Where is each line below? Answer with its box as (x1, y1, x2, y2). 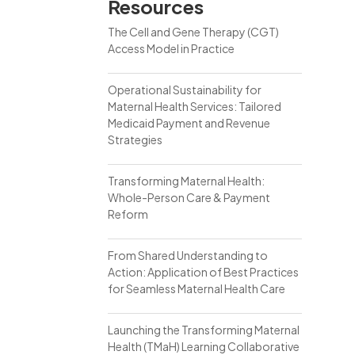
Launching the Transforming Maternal (107, 323, 300, 337)
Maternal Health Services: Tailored (107, 99, 281, 113)
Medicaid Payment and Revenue (107, 116, 270, 130)
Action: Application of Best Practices (107, 265, 299, 279)
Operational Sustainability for (107, 82, 261, 97)
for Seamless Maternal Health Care (107, 281, 285, 296)
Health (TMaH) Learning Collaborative (107, 339, 300, 353)
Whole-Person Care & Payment (107, 190, 270, 204)
